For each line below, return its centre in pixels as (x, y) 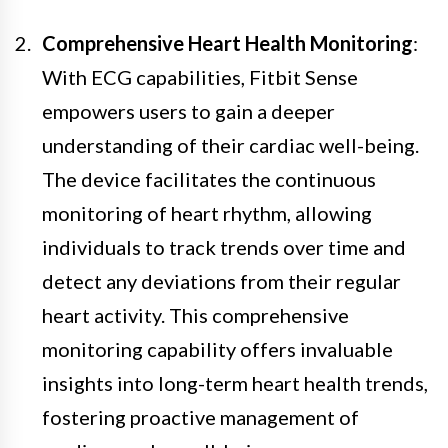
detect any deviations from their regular (221, 280)
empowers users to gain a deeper (188, 110)
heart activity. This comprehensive (195, 314)
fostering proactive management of (200, 416)
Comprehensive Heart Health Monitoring (227, 42)
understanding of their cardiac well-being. (230, 144)
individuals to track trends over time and (224, 246)
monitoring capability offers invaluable (217, 348)
